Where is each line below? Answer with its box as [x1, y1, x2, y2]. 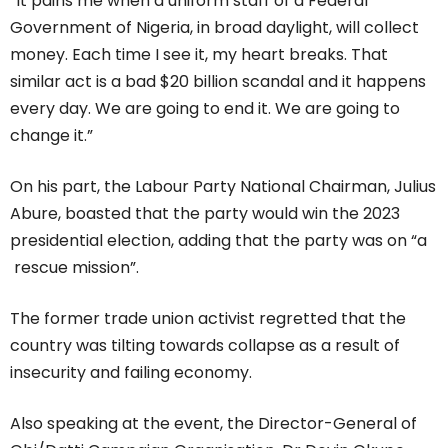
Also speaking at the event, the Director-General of [10, 411, 417, 435]
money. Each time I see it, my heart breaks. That [10, 42, 388, 66]
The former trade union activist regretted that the [10, 306, 406, 330]
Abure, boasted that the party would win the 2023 [10, 201, 400, 225]
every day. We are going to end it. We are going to [10, 96, 400, 120]
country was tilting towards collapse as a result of [10, 333, 400, 357]
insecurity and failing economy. [10, 360, 252, 384]
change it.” [10, 123, 93, 147]
